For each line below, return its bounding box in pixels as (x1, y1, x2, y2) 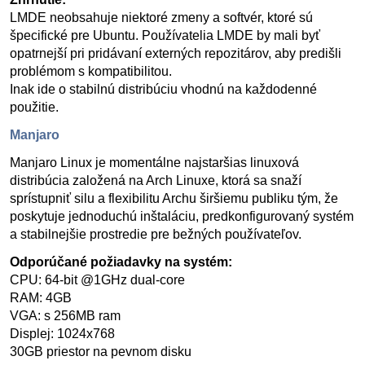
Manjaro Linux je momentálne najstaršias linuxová (10, 156, 299, 169)
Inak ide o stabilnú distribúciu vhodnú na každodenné (10, 82, 317, 96)
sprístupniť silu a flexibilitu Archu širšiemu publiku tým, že (10, 191, 338, 205)
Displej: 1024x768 (10, 327, 115, 341)
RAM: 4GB (10, 291, 72, 305)
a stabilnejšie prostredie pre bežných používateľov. (10, 227, 301, 241)
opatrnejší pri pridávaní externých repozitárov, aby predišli (10, 46, 341, 60)
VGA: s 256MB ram (10, 309, 121, 323)
